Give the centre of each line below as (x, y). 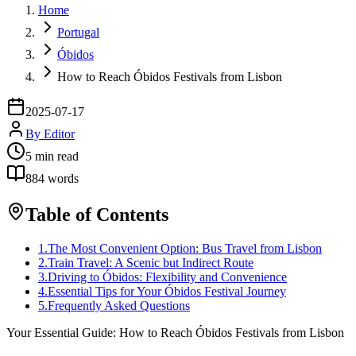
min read (55, 156)
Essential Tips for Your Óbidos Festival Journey (167, 291)
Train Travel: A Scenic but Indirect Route (151, 262)
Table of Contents (97, 214)
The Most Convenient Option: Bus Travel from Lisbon (185, 248)
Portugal (78, 32)
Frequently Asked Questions (119, 305)
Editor (59, 133)
